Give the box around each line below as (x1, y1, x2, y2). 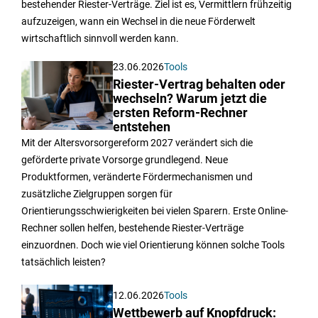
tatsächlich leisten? (21, 256, 106, 268)
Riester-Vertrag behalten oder (113, 77, 286, 92)
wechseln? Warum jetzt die (113, 92, 268, 106)
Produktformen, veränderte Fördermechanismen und (21, 171, 253, 183)
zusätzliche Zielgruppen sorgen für (21, 188, 172, 200)
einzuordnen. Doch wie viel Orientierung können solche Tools (21, 239, 285, 251)
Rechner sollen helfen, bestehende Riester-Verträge (21, 222, 243, 234)
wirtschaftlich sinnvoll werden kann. (21, 33, 179, 45)
